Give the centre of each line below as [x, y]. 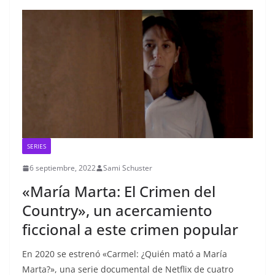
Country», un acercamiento [117, 211]
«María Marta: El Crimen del [119, 192]
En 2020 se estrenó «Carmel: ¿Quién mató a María [125, 254]
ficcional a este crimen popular [130, 230]
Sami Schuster [128, 168]
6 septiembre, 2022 [63, 168]
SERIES [37, 146]
